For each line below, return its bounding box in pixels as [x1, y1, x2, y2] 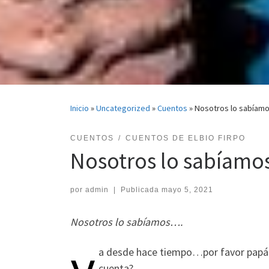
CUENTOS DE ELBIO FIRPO [125, 134, 246, 143]
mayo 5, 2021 [161, 186, 213, 195]
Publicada [120, 186, 162, 195]
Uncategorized [96, 103, 150, 114]
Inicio [70, 103, 89, 114]
